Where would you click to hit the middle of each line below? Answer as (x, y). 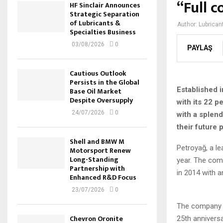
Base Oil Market (96, 91)
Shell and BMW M (97, 142)
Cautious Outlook (98, 73)
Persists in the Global (105, 82)
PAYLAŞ (200, 48)
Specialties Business (103, 32)
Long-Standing (94, 160)
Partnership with (97, 168)
